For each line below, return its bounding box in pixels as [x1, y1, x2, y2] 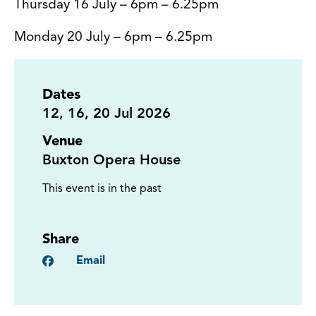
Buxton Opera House [42, 154, 181, 169]
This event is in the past [42, 183, 162, 195]
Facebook [54, 255, 106, 267]
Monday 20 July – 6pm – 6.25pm [14, 30, 212, 45]
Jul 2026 [110, 107, 171, 122]
